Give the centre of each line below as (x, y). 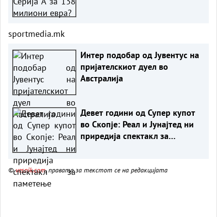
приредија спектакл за (124, 136)
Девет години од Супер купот (138, 112)
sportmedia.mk (37, 33)
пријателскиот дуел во (124, 66)
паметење (100, 147)
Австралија (101, 78)
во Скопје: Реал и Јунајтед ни (137, 124)
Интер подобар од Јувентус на (139, 55)
